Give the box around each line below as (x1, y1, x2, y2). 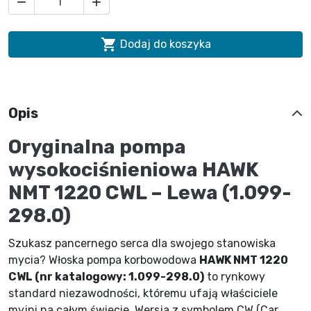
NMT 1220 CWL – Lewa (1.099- (8, 181, 292, 204)
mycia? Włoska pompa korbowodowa (8, 253, 199, 267)
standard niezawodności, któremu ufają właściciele (8, 287, 278, 300)
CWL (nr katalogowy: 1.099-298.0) (8, 270, 204, 283)
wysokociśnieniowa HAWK (8, 158, 259, 181)
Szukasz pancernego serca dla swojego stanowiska (8, 237, 276, 250)
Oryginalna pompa (8, 135, 186, 158)
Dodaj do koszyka (119, 37, 211, 51)
